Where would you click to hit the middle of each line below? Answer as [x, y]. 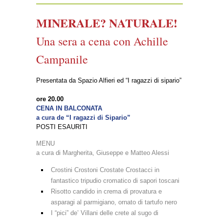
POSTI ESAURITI [62, 127]
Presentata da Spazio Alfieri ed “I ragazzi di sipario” [109, 80]
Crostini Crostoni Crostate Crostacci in [105, 170]
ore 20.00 [50, 99]
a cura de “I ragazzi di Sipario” [83, 117]
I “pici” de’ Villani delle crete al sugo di [105, 213]
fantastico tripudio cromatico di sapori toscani [115, 180]
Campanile [62, 59]
